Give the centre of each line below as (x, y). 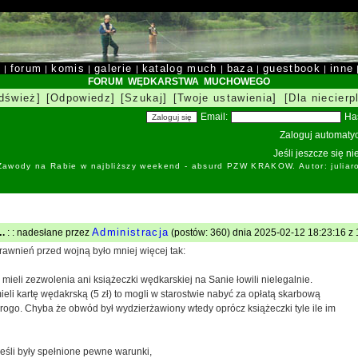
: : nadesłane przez (48, 233)
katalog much (179, 68)
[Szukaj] (144, 98)
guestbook (291, 68)
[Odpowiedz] (81, 98)
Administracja (131, 232)
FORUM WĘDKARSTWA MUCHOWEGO (179, 82)
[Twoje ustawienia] (225, 98)
